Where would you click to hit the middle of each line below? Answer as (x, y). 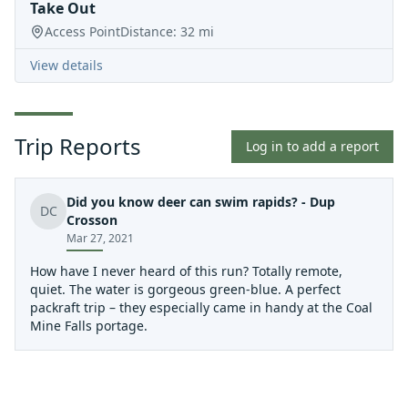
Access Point (82, 31)
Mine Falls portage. (89, 325)
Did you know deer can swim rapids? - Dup (201, 201)
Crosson (92, 219)
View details (66, 65)
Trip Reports (78, 146)
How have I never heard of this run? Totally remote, (186, 270)
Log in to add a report (312, 146)
